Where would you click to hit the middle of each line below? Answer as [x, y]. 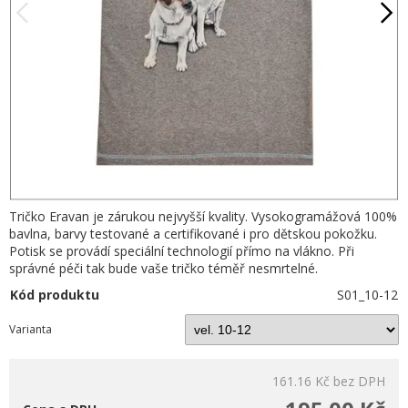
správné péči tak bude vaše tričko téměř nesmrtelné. [163, 268]
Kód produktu [55, 294]
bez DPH [359, 381]
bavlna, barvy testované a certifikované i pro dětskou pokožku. [193, 233]
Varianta [31, 329]
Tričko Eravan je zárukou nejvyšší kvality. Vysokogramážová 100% [203, 216]
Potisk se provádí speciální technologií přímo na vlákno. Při [182, 250]
